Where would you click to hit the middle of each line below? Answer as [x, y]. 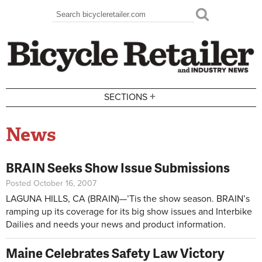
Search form [88, 23]
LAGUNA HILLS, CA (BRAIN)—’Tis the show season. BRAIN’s [128, 199]
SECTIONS [126, 97]
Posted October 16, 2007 [51, 183]
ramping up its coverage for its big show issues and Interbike [129, 211]
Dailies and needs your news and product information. [116, 224]
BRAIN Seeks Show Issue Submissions [118, 167]
